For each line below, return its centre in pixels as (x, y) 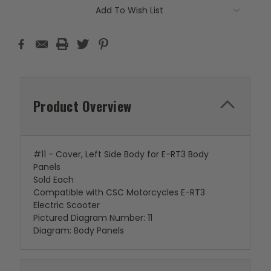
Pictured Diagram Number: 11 (93, 217)
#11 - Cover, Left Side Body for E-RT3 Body (121, 154)
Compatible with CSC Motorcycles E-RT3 (119, 192)
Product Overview (82, 106)
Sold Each (54, 179)
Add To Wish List (129, 10)
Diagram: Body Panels (79, 230)
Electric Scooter (67, 205)
